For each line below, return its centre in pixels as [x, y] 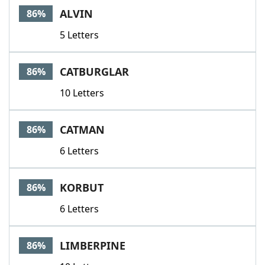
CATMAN [82, 130]
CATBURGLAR [94, 72]
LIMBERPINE [93, 245]
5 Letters [79, 35]
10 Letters [82, 93]
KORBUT [82, 188]
